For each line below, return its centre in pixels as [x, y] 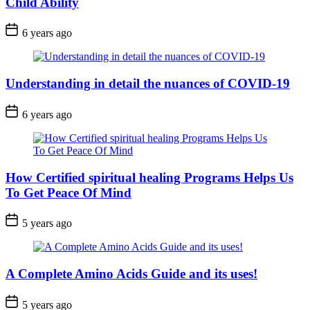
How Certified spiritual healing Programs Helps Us [149, 177]
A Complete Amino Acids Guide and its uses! [131, 273]
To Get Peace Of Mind [69, 192]
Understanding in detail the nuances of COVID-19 [148, 84]
